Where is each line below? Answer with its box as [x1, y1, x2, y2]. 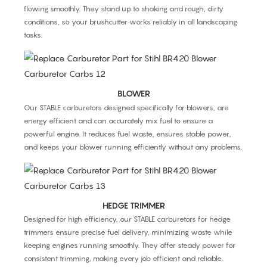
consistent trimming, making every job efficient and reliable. [24, 254, 223, 263]
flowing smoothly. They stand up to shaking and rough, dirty [24, 4, 223, 13]
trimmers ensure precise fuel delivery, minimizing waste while [24, 228, 232, 237]
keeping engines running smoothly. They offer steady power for [24, 241, 235, 250]
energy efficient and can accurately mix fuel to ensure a [24, 116, 213, 125]
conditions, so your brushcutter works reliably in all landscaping [24, 17, 237, 26]
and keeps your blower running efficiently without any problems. [24, 142, 242, 151]
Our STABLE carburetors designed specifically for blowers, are [24, 103, 229, 112]
